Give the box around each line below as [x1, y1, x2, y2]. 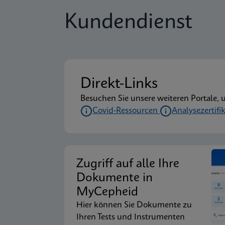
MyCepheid [76, 186, 138, 198]
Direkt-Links [80, 77, 158, 91]
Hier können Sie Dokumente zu [76, 201, 192, 209]
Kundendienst [64, 12, 192, 33]
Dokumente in [76, 172, 153, 184]
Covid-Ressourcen [92, 106, 160, 115]
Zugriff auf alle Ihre [76, 158, 186, 170]
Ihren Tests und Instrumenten [76, 213, 185, 221]
